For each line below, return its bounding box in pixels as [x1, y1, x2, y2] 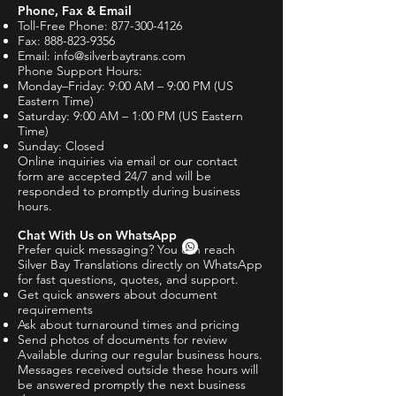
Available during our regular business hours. [18, 346, 263, 362]
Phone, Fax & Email [18, 3, 132, 19]
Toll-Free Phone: [18, 18, 111, 34]
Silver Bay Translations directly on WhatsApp [18, 256, 263, 272]
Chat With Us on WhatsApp [18, 227, 177, 243]
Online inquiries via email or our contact [18, 153, 238, 169]
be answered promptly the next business [18, 377, 246, 392]
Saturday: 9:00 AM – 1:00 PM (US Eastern [18, 108, 243, 124]
